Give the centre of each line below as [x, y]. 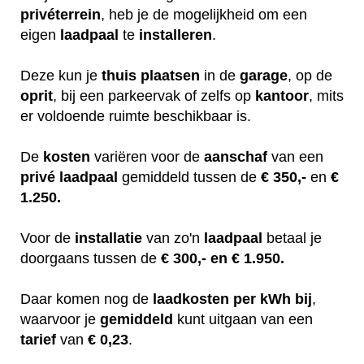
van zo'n [173, 238]
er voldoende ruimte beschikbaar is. [138, 116]
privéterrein [61, 14]
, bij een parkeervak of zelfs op [154, 95]
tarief [38, 339]
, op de [310, 75]
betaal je [292, 238]
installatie [108, 238]
